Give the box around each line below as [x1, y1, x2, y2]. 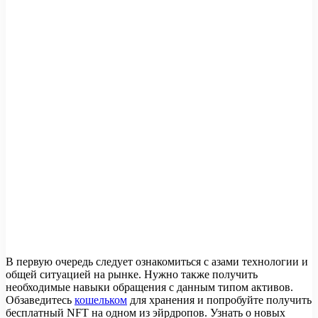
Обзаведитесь [6, 294, 75, 307]
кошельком [75, 294, 127, 307]
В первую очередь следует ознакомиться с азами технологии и [6, 256, 308, 268]
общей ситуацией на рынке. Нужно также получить [6, 268, 258, 281]
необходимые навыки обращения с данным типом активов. [6, 281, 293, 294]
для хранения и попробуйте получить [127, 294, 312, 307]
